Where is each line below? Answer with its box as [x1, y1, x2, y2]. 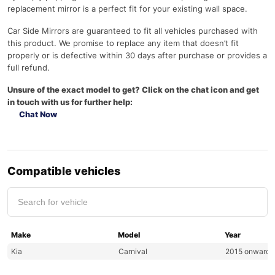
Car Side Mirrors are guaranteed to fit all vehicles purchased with [7, 26, 258, 36]
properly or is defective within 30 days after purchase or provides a [7, 50, 267, 60]
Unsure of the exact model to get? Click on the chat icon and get [7, 85, 259, 95]
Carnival [118, 247, 147, 256]
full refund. [7, 63, 50, 72]
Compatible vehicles [7, 165, 120, 177]
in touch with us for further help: [7, 97, 133, 107]
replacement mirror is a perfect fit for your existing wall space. [7, 4, 247, 14]
